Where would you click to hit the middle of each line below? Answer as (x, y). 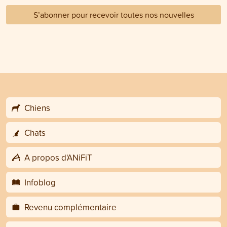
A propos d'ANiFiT (57, 158)
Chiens (36, 108)
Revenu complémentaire (69, 207)
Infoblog (39, 182)
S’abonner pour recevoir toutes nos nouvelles (113, 15)
